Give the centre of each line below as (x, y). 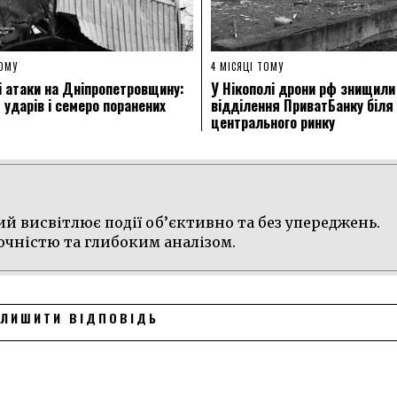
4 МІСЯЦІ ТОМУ (247, 66)
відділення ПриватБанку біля (302, 105)
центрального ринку (272, 122)
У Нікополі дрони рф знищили (303, 88)
